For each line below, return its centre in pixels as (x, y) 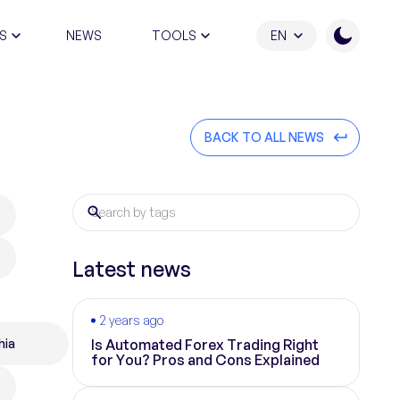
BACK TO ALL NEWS (264, 137)
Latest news (132, 269)
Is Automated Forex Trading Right (205, 345)
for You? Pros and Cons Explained (205, 360)
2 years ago (132, 320)
